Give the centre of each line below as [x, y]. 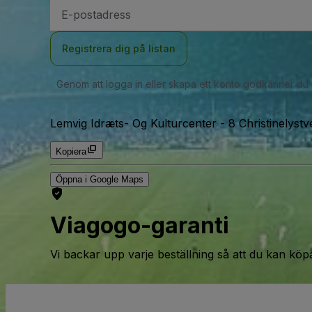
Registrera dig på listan [119, 49]
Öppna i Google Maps [100, 180]
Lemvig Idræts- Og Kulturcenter [133, 124]
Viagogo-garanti [140, 225]
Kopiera [71, 152]
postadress [85, 17]
